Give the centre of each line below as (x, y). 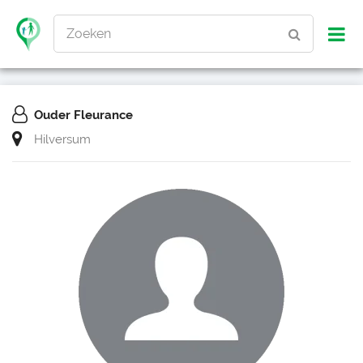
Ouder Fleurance (83, 115)
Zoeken (89, 34)
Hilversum (62, 139)
